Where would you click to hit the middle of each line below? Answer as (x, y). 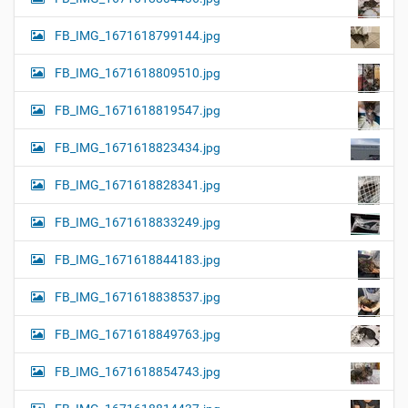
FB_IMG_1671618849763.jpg (138, 334)
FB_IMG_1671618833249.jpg (138, 222)
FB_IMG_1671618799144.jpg (138, 35)
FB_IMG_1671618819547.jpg (138, 110)
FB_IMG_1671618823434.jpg (138, 147)
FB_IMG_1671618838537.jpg (138, 296)
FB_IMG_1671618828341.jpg (138, 184)
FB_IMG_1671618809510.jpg (138, 72)
